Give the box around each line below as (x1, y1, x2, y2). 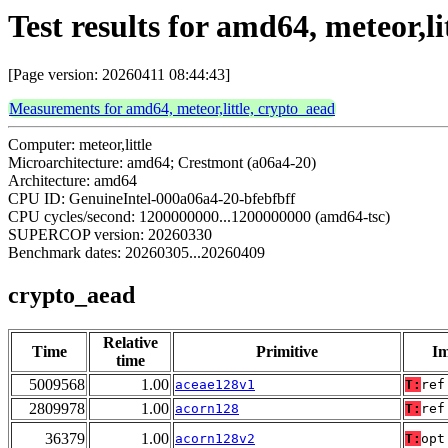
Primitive (256, 343, 318, 361)
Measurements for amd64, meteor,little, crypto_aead (9, 100, 335, 118)
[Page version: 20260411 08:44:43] (8, 66, 230, 84)
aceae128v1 (175, 377, 255, 393)
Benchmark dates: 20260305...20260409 (8, 244, 265, 262)
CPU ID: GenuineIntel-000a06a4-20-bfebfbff (8, 190, 295, 208)
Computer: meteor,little (8, 136, 152, 154)
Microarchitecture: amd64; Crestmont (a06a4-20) (8, 154, 316, 172)
